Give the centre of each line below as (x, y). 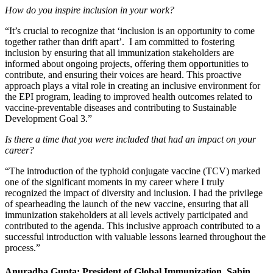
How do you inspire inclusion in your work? (90, 10)
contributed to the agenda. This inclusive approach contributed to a (133, 225)
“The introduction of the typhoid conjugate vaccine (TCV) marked (133, 171)
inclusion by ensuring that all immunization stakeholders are (119, 52)
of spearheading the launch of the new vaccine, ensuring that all (127, 204)
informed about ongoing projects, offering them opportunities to (127, 63)
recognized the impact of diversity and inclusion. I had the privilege (134, 193)
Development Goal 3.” (48, 118)
